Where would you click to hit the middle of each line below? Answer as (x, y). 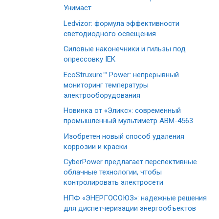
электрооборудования (102, 95)
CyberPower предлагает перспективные (130, 162)
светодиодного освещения (110, 33)
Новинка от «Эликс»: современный (122, 111)
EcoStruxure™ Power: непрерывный (121, 75)
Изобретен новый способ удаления (124, 136)
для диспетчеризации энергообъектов (130, 208)
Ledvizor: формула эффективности (121, 23)
